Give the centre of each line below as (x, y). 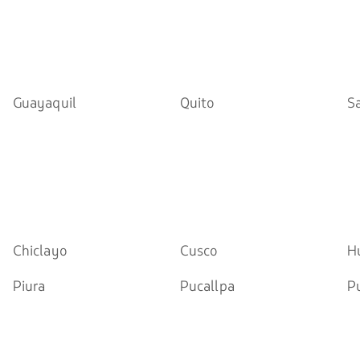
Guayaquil (44, 103)
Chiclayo (40, 251)
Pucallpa (207, 286)
